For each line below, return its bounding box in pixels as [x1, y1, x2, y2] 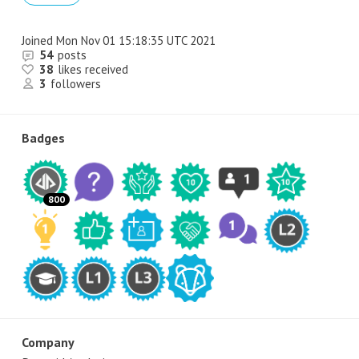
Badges [22, 130, 65, 146]
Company [22, 334, 75, 350]
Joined [22, 33, 53, 48]
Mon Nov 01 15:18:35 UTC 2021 [53, 33, 216, 48]
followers [50, 76, 101, 91]
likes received [58, 62, 128, 77]
